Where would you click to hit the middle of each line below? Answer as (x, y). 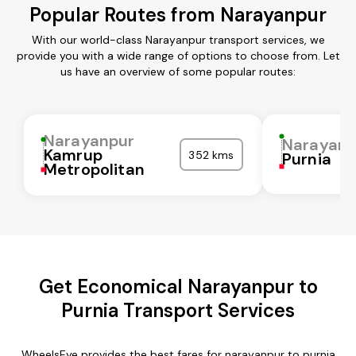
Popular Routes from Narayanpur (178, 14)
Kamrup (73, 155)
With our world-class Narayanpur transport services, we (178, 39)
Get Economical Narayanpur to (178, 286)
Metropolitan (94, 169)
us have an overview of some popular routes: (178, 71)
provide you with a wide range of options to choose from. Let (178, 55)
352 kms (211, 155)
